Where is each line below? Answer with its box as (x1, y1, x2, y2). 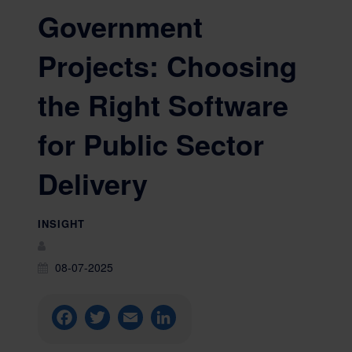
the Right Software (38, 84, 288, 125)
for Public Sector (38, 123, 264, 164)
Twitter (112, 310, 145, 325)
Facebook (79, 310, 128, 325)
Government (38, 5, 203, 46)
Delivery (38, 163, 148, 203)
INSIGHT (38, 216, 85, 231)
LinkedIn (178, 310, 220, 325)
